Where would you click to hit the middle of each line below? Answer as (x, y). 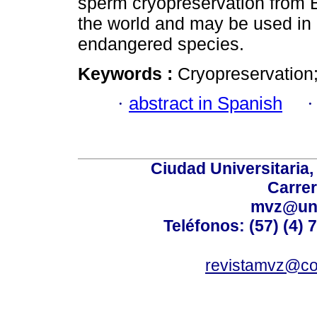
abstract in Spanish (206, 103)
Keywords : (128, 73)
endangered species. (161, 44)
